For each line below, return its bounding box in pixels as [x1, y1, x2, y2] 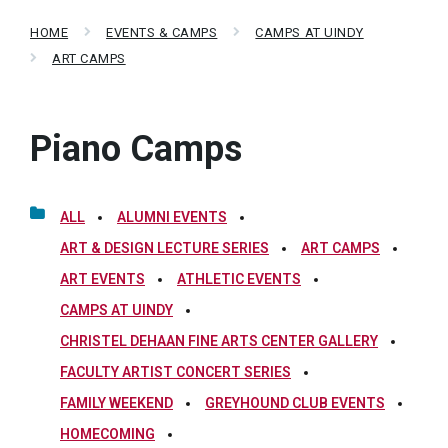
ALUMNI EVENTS [117, 209, 227, 225]
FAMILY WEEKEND [60, 395, 173, 411]
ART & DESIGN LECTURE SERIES [60, 240, 269, 256]
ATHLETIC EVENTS [177, 271, 301, 287]
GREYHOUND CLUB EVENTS [205, 395, 385, 411]
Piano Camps [30, 128, 242, 170]
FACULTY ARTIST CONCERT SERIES [60, 364, 291, 380]
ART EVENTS [60, 271, 145, 287]
